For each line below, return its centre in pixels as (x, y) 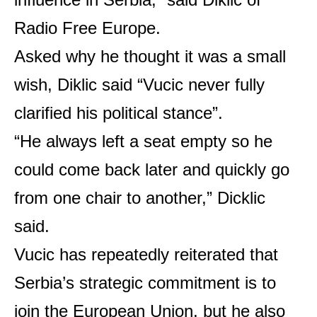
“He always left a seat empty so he (143, 141)
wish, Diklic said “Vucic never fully (139, 84)
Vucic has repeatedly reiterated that (146, 254)
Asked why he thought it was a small (150, 56)
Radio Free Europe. (87, 28)
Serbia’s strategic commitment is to (145, 282)
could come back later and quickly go (152, 169)
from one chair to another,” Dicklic (140, 197)
